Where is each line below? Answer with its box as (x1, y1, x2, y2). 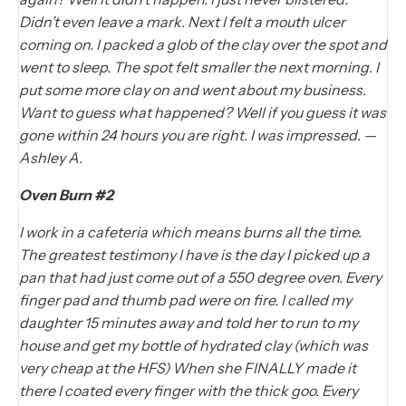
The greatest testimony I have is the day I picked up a (19, 246, 370, 265)
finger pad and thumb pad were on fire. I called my (19, 291, 352, 310)
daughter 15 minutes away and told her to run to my (19, 314, 358, 333)
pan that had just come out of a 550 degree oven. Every (19, 268, 382, 287)
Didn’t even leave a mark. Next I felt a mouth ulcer (19, 13, 345, 32)
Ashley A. (19, 149, 82, 168)
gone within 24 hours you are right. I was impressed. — (19, 126, 376, 145)
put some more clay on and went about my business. (19, 81, 366, 100)
